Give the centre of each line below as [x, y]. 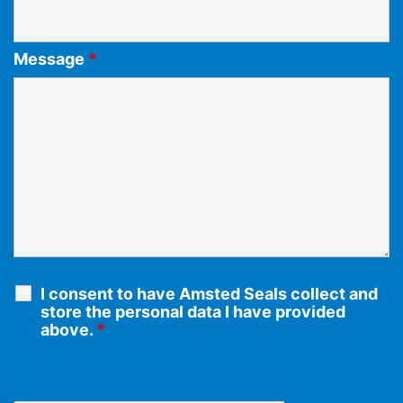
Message [51, 59]
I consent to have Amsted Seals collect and [209, 294]
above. [68, 330]
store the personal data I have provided [193, 312]
